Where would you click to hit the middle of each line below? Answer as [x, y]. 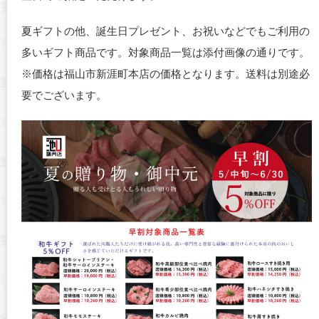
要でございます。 [64, 95]
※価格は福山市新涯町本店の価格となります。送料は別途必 [166, 73]
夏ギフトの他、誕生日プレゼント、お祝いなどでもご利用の [166, 31]
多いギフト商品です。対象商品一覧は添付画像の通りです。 [166, 52]
